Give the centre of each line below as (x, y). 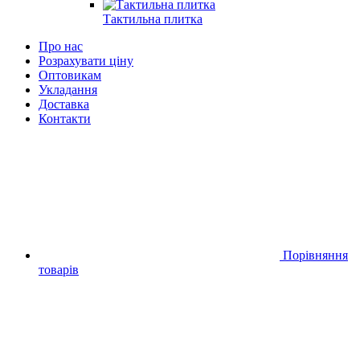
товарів (59, 269)
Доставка (64, 104)
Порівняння (315, 255)
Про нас (61, 46)
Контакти (65, 118)
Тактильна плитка (153, 18)
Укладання (68, 89)
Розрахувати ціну (86, 60)
